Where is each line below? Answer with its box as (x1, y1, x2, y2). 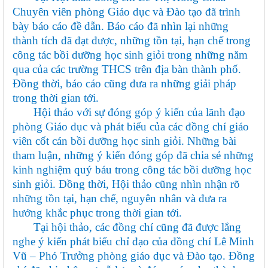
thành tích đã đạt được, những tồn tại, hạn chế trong (13, 34, 251, 47)
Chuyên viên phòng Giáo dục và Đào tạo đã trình (13, 5, 240, 19)
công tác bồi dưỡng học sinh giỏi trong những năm (13, 48, 248, 62)
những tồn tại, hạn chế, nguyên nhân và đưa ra (13, 192, 227, 205)
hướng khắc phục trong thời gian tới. (13, 206, 182, 220)
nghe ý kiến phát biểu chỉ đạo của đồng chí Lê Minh (13, 235, 254, 248)
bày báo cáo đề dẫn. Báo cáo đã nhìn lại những (13, 20, 229, 33)
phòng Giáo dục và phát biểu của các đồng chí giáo (13, 120, 249, 133)
